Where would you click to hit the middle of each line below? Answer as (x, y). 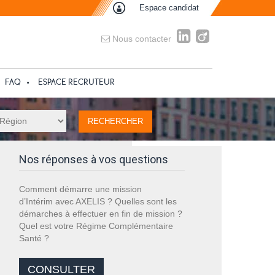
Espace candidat (169, 8)
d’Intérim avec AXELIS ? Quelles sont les (98, 201)
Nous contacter (141, 39)
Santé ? (34, 238)
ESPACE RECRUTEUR (76, 82)
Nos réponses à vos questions (94, 159)
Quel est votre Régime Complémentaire (96, 226)
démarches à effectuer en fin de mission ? (101, 214)
